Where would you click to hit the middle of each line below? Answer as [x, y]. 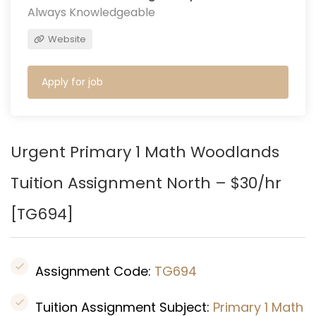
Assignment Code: [95, 271]
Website [66, 39]
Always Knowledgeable [91, 12]
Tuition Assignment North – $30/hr [146, 183]
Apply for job [72, 82]
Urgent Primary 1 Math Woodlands [145, 152]
